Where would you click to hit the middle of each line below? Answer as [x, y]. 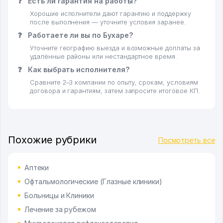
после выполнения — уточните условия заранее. [108, 22]
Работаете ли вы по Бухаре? [79, 35]
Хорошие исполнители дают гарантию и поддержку [111, 14]
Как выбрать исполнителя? [77, 70]
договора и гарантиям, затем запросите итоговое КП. [115, 91]
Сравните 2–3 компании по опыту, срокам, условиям [114, 83]
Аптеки [37, 168]
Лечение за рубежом [60, 210]
